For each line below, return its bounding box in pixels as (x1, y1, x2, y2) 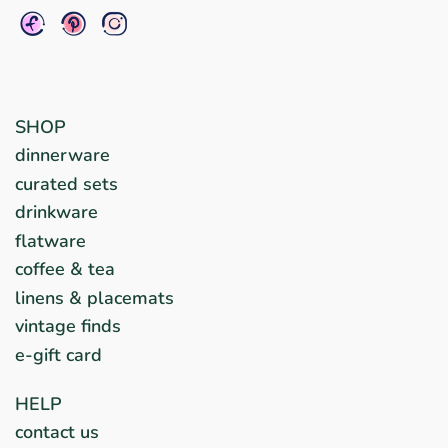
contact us (15, 420, 99, 445)
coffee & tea (15, 257, 115, 282)
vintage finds (15, 314, 121, 339)
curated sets (15, 171, 118, 196)
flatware (15, 228, 86, 253)
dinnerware (15, 143, 110, 168)
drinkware (15, 200, 98, 225)
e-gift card (15, 343, 102, 368)
